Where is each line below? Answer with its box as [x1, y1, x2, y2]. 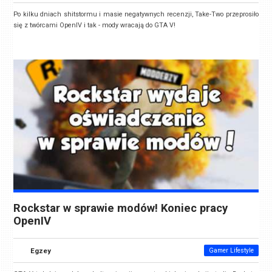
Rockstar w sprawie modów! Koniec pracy [13, 202, 228, 216]
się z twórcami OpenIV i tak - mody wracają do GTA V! [13, 21, 176, 30]
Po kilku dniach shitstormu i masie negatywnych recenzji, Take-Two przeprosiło [13, 10, 259, 19]
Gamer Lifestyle [208, 246, 254, 254]
